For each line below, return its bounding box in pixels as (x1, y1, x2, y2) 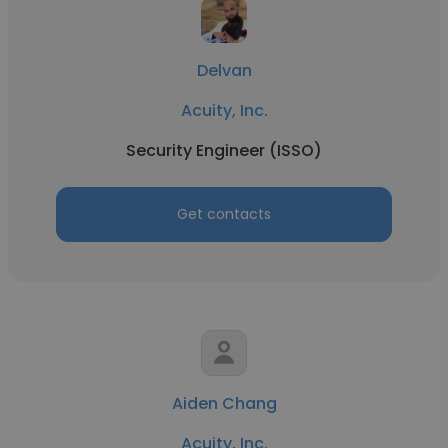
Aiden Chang (171, 392, 277, 415)
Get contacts (177, 204, 271, 224)
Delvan (196, 59, 252, 82)
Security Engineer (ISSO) (126, 139, 322, 162)
